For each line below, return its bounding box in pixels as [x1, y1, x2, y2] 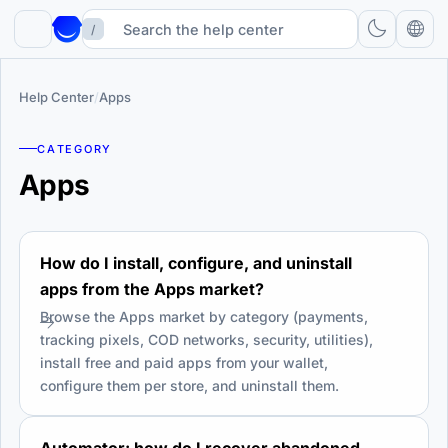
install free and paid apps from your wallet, [40, 353, 328, 371]
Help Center [19, 89, 94, 105]
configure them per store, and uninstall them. [40, 376, 339, 394]
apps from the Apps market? [40, 278, 264, 299]
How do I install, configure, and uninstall [40, 252, 352, 273]
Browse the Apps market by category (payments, [40, 307, 368, 325]
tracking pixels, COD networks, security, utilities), [40, 330, 373, 348]
